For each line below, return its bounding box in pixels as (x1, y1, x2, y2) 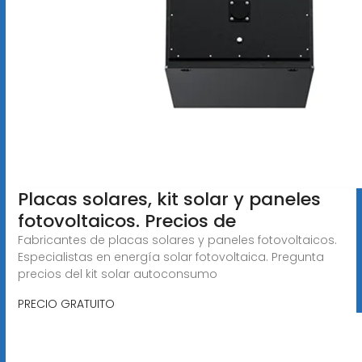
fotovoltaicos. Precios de (17, 208, 236, 234)
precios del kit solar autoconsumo (17, 265, 217, 282)
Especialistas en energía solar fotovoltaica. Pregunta (17, 248, 324, 265)
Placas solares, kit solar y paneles (17, 186, 321, 212)
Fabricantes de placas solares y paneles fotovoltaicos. (17, 231, 337, 248)
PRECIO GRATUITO (17, 295, 115, 312)
